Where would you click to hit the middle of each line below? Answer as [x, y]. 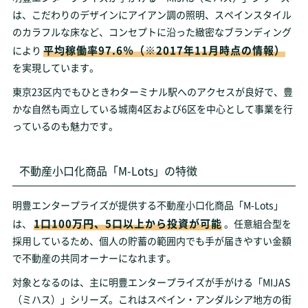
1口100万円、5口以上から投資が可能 [128, 223]
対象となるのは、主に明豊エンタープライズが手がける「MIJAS [151, 282]
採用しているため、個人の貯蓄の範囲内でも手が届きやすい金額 [152, 241]
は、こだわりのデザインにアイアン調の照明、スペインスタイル [152, 14]
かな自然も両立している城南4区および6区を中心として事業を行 [152, 109]
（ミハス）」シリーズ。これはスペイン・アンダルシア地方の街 [152, 299]
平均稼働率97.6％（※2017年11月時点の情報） [164, 50]
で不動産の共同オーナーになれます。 [94, 258]
